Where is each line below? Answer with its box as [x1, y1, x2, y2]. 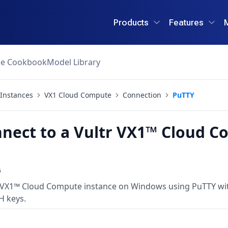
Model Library [47, 56, 100, 68]
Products [113, 17, 149, 27]
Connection [123, 90, 161, 100]
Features [169, 17, 204, 27]
